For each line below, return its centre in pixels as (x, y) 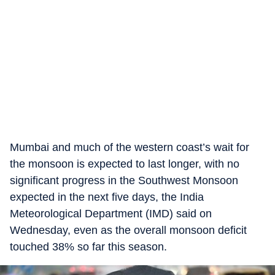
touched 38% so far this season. (88, 247)
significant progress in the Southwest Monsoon (124, 180)
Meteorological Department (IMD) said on (111, 214)
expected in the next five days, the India (107, 197)
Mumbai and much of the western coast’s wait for (130, 147)
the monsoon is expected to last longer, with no (125, 164)
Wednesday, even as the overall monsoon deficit (128, 230)
